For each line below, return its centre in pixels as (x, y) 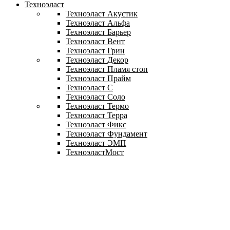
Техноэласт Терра (97, 115)
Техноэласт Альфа (98, 23)
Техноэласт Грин (95, 50)
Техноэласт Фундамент (107, 133)
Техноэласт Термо (97, 106)
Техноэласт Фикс (96, 124)
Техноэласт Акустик (102, 13)
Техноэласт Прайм (98, 78)
